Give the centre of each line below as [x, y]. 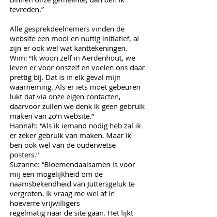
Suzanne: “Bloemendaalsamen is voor [72, 164]
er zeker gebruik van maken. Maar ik [70, 135]
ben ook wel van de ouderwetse [63, 145]
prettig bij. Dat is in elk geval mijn [65, 77]
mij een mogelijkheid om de [56, 174]
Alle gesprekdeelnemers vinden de [67, 29]
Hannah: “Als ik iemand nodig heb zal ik [75, 125]
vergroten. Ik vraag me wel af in [62, 193]
